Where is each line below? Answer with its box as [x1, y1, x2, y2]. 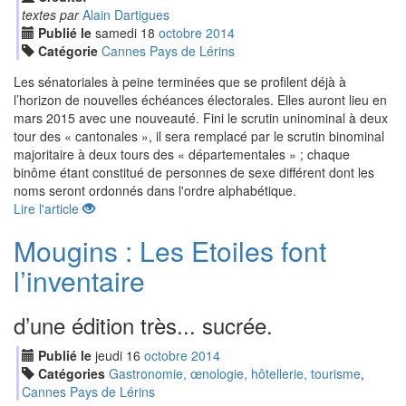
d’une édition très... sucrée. [14, 309, 273, 341]
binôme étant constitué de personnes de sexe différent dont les [14, 163, 374, 181]
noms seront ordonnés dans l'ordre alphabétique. [14, 181, 296, 199]
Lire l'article [14, 199, 82, 217]
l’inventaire [14, 261, 145, 300]
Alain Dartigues [82, 5, 169, 24]
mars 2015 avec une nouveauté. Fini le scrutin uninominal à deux [14, 109, 388, 127]
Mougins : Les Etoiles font [14, 231, 326, 270]
